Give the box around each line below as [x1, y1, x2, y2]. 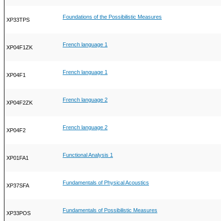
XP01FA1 [6, 155, 29, 161]
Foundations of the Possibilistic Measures [63, 14, 162, 20]
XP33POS [6, 210, 31, 217]
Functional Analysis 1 [63, 152, 113, 158]
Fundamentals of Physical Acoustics [63, 180, 149, 186]
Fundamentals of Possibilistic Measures [63, 207, 157, 214]
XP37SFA [6, 183, 29, 189]
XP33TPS [6, 17, 30, 23]
